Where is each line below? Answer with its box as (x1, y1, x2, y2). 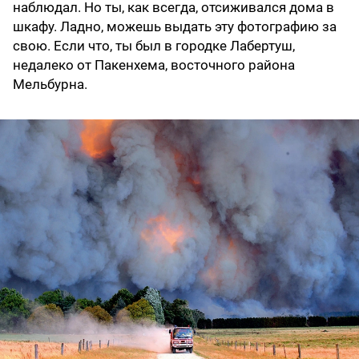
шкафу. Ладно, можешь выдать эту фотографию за (13, 18, 337, 35)
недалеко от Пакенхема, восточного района (13, 57, 295, 74)
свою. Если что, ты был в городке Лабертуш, (13, 38, 295, 54)
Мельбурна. (13, 76, 87, 93)
